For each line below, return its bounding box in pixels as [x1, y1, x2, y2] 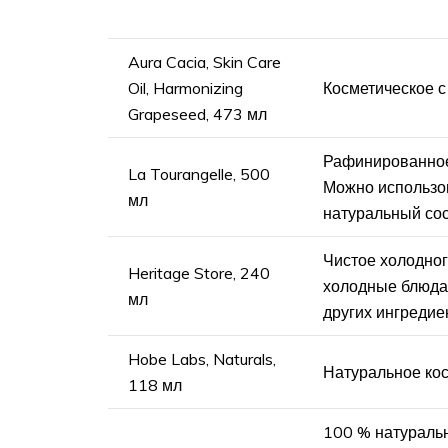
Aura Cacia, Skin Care [128, 51, 281, 72]
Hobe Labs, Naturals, [128, 348, 276, 369]
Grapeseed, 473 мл [128, 103, 267, 124]
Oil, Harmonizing [128, 77, 243, 98]
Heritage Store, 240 [128, 262, 270, 283]
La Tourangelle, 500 [128, 163, 270, 184]
